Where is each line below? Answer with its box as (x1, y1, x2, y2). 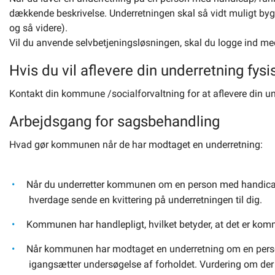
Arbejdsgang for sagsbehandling (9, 113, 220, 130)
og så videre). (9, 22, 68, 34)
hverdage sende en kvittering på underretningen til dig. (29, 194, 262, 206)
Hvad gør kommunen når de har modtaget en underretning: (9, 139, 263, 150)
